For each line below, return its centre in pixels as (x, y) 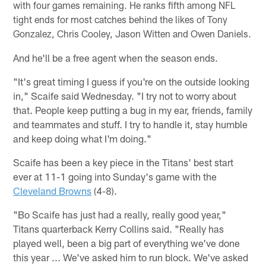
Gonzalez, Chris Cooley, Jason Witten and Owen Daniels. (132, 33)
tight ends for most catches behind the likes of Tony (121, 19)
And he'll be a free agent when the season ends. (116, 57)
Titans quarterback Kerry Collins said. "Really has (119, 228)
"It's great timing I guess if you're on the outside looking (132, 81)
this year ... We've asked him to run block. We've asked (131, 257)
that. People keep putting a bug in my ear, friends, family (133, 110)
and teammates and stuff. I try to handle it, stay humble (131, 124)
